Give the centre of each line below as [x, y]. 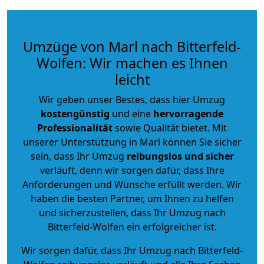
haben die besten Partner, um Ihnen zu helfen [132, 198]
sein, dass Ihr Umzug [78, 156]
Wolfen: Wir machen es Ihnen [132, 63]
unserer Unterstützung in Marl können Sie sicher [132, 142]
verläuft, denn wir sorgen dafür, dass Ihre [132, 170]
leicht [132, 79]
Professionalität [75, 128]
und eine [131, 113]
